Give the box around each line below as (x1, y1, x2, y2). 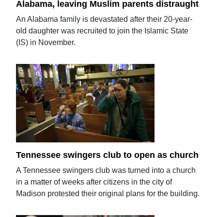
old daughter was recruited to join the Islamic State (16, 26, 189, 35)
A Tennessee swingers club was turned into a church (16, 166, 196, 175)
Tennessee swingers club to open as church (16, 150, 199, 160)
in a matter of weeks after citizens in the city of (16, 178, 172, 186)
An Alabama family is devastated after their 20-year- (16, 15, 193, 23)
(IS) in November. (16, 38, 76, 46)
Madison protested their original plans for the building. (16, 189, 200, 198)
